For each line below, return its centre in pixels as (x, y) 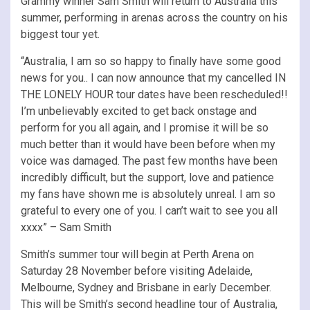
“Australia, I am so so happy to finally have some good (151, 61)
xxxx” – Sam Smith (66, 227)
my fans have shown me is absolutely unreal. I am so (148, 194)
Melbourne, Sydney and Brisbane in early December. (146, 287)
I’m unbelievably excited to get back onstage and (139, 111)
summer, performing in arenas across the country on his (154, 17)
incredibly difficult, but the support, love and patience (147, 177)
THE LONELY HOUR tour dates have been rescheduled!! (154, 94)
